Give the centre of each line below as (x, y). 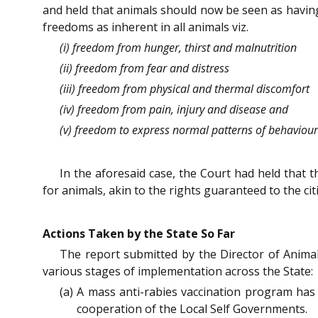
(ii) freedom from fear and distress (144, 68)
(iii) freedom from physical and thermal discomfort (185, 89)
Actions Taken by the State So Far (139, 233)
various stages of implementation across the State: (178, 271)
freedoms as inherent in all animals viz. (146, 27)
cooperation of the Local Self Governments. (192, 308)
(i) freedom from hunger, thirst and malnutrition (178, 48)
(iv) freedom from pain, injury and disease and (174, 110)
